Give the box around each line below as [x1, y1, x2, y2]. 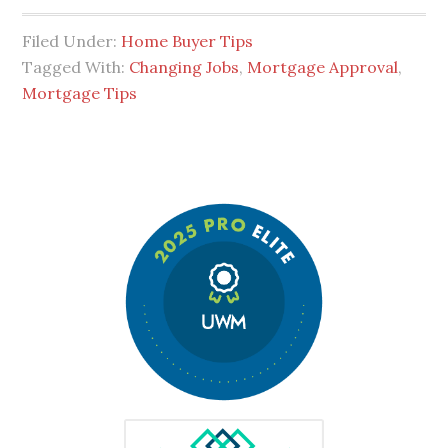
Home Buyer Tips [121, 31, 254, 52]
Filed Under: [22, 31, 122, 52]
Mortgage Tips [22, 83, 138, 104]
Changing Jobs [129, 57, 240, 78]
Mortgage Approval [247, 57, 399, 78]
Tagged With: [22, 57, 130, 78]
